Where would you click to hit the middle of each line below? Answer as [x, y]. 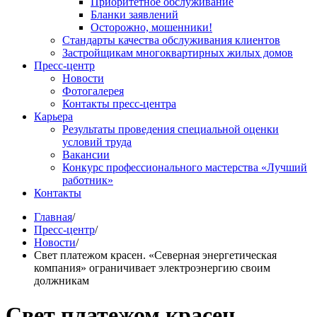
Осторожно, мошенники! [151, 27]
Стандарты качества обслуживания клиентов [171, 40]
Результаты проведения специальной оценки [171, 129]
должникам [62, 281]
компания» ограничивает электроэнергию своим [152, 268]
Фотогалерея [93, 91]
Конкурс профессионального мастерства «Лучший [185, 167]
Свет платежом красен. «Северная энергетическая [155, 255]
